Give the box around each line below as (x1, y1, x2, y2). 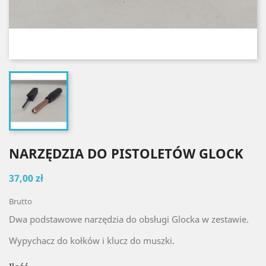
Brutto (9, 196, 32, 207)
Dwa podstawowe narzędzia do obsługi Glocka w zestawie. (9, 213, 249, 225)
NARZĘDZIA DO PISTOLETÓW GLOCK (9, 144, 243, 162)
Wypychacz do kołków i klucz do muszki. (9, 235, 175, 246)
